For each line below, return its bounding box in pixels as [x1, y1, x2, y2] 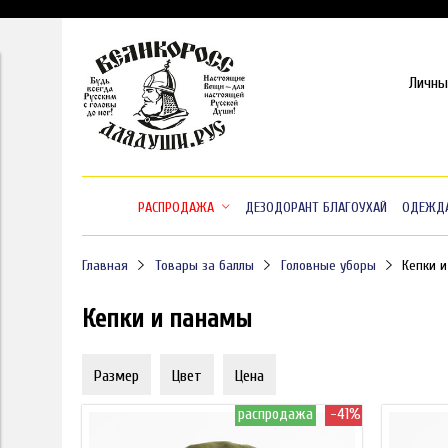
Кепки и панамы [82, 303, 252, 334]
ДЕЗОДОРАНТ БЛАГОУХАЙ [244, 198, 387, 216]
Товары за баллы [154, 256, 254, 274]
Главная [82, 256, 128, 274]
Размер [94, 366, 139, 385]
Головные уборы [280, 256, 376, 274]
